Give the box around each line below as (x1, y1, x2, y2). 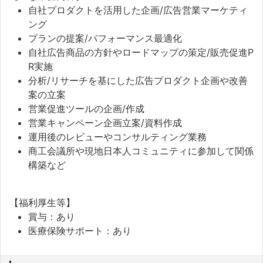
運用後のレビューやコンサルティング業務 (28, 130, 207, 143)
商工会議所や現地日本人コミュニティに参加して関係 (28, 144, 254, 157)
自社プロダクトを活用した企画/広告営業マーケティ (28, 4, 248, 16)
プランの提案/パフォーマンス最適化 (28, 32, 182, 44)
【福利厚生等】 (9, 196, 75, 208)
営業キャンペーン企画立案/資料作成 (28, 116, 182, 129)
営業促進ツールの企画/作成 (28, 102, 144, 114)
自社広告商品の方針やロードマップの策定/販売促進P (28, 46, 254, 58)
